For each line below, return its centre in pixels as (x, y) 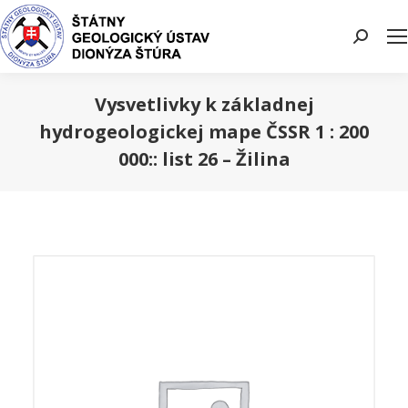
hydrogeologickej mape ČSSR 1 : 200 (204, 132)
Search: (375, 40)
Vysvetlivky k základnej (204, 104)
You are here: (246, 185)
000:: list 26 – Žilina (204, 159)
